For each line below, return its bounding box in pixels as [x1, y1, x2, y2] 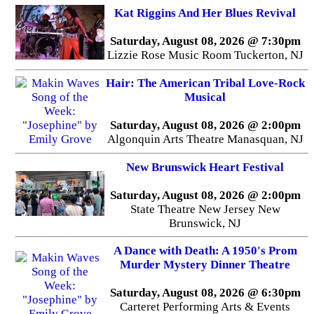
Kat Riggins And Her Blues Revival [114, 6, 296, 20]
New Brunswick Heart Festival [126, 160, 285, 174]
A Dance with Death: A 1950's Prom [113, 243, 297, 257]
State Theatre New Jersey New [130, 202, 280, 216]
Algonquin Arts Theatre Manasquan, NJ [107, 132, 303, 146]
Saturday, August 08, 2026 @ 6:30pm [109, 285, 301, 299]
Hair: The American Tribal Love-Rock [105, 76, 305, 90]
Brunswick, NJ [169, 216, 242, 230]
